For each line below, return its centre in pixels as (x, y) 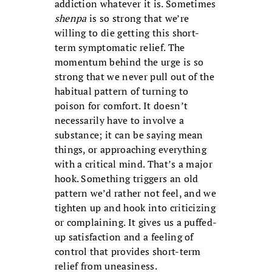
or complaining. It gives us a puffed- (136, 223)
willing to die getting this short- (127, 33)
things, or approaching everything (131, 150)
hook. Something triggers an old (126, 179)
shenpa (70, 19)
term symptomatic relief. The (120, 48)
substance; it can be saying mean (129, 135)
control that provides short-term (127, 252)
